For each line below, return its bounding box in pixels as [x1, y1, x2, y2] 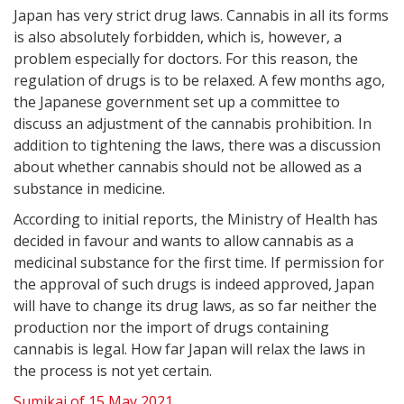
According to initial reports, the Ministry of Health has [14, 209, 378, 230]
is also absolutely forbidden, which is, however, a [14, 27, 342, 48]
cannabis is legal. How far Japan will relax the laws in [14, 339, 365, 360]
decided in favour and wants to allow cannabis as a [14, 231, 353, 252]
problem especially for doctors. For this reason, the [14, 49, 358, 69]
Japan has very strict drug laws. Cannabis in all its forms [14, 5, 389, 26]
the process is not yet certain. [14, 361, 212, 381]
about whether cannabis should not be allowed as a [14, 157, 362, 178]
